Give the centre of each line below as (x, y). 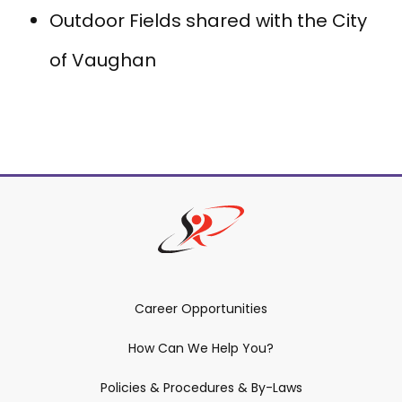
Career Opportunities (201, 309)
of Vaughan (103, 60)
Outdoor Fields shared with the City (208, 20)
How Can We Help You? (201, 349)
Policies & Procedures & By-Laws (201, 388)
